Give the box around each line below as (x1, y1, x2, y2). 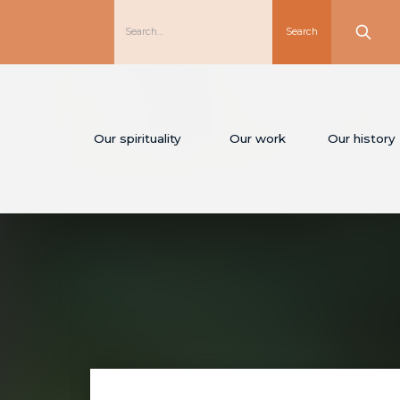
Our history (327, 131, 396, 146)
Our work (229, 131, 286, 146)
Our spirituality (94, 131, 182, 146)
